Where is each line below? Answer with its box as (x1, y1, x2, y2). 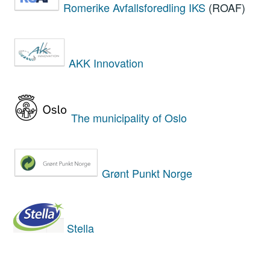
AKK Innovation (69, 54, 144, 71)
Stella (67, 219, 95, 236)
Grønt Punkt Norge (102, 165, 193, 181)
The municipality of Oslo (71, 110, 187, 126)
